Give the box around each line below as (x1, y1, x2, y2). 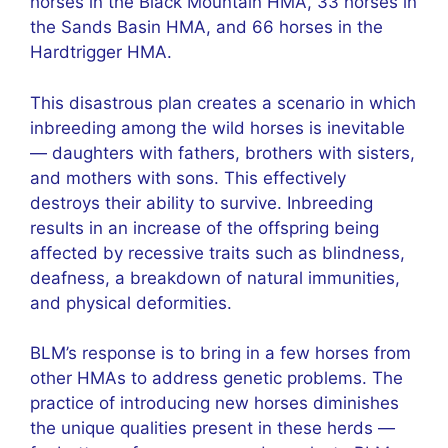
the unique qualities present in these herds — (30, 418, 395, 438)
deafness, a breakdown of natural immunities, (30, 267, 400, 288)
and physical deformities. (30, 292, 232, 313)
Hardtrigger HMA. (30, 42, 172, 62)
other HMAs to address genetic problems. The (30, 368, 403, 388)
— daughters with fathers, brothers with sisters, (30, 142, 415, 163)
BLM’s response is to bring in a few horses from (30, 343, 411, 363)
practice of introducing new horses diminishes (30, 393, 399, 413)
